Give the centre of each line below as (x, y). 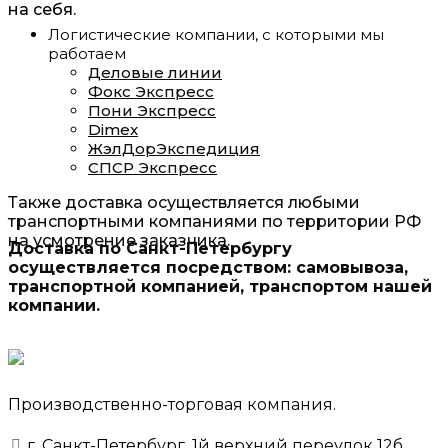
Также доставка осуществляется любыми (184, 202)
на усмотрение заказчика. (119, 240)
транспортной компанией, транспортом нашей (220, 286)
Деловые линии (155, 72)
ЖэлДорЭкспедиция (174, 148)
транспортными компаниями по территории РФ (214, 221)
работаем (87, 53)
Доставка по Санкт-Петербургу (150, 248)
